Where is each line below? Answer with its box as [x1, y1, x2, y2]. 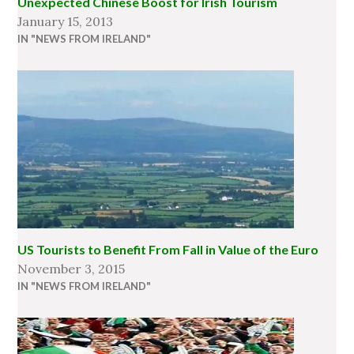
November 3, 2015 [17, 261, 126, 277]
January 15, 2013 [17, 13, 114, 30]
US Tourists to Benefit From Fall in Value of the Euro [17, 242, 319, 258]
